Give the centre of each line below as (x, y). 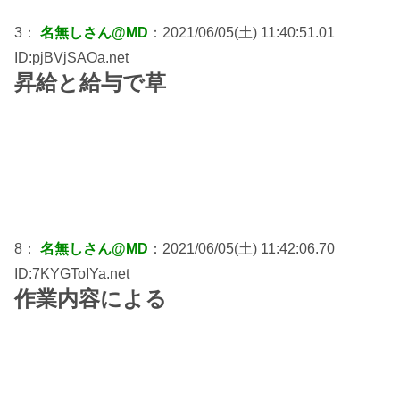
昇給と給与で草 (90, 82)
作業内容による (91, 298)
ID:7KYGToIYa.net (72, 273)
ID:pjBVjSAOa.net (71, 57)
